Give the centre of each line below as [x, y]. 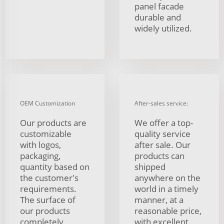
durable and [158, 17]
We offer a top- [164, 122]
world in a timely [166, 188]
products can [159, 155]
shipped [150, 166]
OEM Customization [47, 103]
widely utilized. [163, 28]
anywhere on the [167, 177]
